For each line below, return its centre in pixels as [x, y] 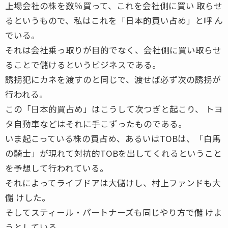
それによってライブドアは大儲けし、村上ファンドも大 [113, 182]
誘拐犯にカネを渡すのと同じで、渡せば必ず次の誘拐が [113, 79]
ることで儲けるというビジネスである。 [83, 64]
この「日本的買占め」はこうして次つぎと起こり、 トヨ [114, 109]
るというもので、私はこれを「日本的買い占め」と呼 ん [114, 20]
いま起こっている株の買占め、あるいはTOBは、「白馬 [113, 138]
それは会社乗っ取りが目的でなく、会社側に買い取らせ [113, 50]
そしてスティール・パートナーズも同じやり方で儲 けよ [114, 212]
